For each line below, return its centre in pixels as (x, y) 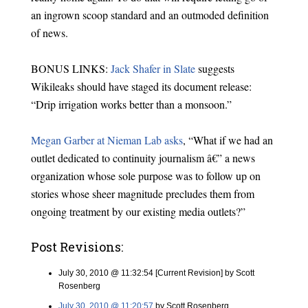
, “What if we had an (228, 140)
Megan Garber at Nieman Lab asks (107, 140)
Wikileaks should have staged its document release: (141, 86)
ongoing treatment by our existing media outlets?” (138, 211)
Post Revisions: (77, 247)
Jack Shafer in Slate (153, 68)
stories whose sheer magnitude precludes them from (142, 194)
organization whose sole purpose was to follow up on (145, 176)
